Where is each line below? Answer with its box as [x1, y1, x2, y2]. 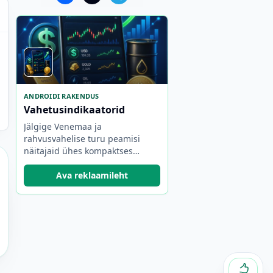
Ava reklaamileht [56, 169, 128, 181]
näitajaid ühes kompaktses [24, 145, 133, 157]
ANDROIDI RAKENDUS [24, 91, 99, 101]
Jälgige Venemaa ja [24, 121, 102, 132]
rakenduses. [24, 157, 74, 169]
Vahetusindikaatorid [24, 103, 125, 116]
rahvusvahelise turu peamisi [24, 133, 140, 144]
